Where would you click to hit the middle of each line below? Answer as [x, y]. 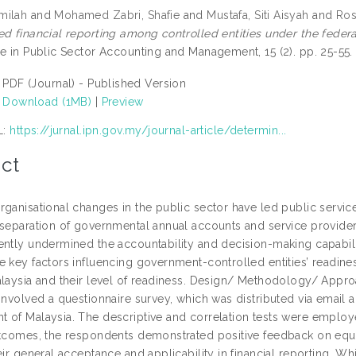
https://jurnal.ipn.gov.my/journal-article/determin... [148, 130]
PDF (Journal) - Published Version [95, 83]
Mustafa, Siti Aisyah [258, 15]
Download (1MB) [47, 101]
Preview [122, 101]
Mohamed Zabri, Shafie [117, 15]
